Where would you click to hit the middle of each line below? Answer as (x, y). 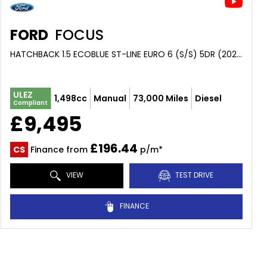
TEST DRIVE (193, 175)
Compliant (30, 103)
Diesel (208, 98)
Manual (110, 98)
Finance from (59, 150)
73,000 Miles (160, 98)
